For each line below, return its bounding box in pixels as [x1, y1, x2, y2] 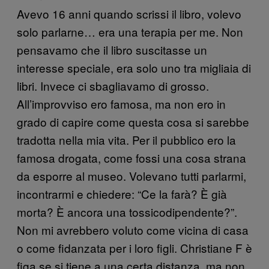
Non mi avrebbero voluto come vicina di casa [17, 221, 249, 238]
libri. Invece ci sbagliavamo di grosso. [17, 77, 209, 94]
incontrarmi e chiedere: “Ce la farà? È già [17, 185, 227, 202]
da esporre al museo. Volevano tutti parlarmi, [17, 167, 246, 184]
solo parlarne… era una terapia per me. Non [17, 23, 243, 40]
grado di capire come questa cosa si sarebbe [17, 113, 249, 130]
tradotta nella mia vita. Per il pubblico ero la [17, 131, 236, 148]
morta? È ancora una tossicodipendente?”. [17, 203, 237, 220]
